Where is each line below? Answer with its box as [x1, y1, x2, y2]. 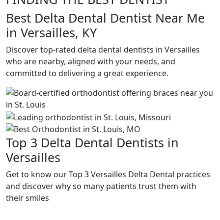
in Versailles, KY [6, 24, 97, 41]
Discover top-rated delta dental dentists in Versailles [6, 44, 200, 55]
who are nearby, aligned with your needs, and [6, 56, 175, 67]
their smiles [6, 192, 49, 203]
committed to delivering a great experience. [6, 68, 168, 79]
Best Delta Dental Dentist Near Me [6, 9, 205, 26]
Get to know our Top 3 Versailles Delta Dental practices [6, 168, 210, 180]
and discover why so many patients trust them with [6, 180, 196, 192]
